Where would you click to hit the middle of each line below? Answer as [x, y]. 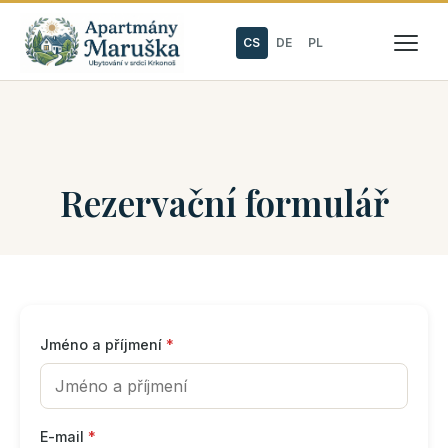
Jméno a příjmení [103, 344]
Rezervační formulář [224, 202]
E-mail [64, 436]
